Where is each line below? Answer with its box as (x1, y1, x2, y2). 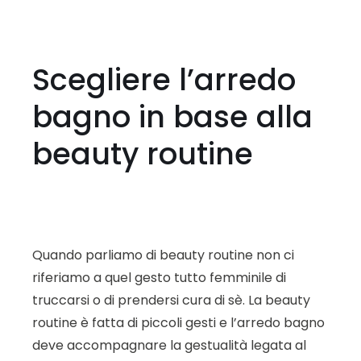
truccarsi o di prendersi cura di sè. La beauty (32, 290, 310, 309)
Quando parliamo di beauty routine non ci (32, 245, 294, 264)
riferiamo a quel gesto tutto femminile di (32, 268, 286, 287)
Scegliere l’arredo (32, 59, 296, 102)
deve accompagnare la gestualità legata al (32, 335, 306, 355)
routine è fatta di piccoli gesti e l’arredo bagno (32, 313, 325, 332)
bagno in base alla (32, 96, 313, 139)
